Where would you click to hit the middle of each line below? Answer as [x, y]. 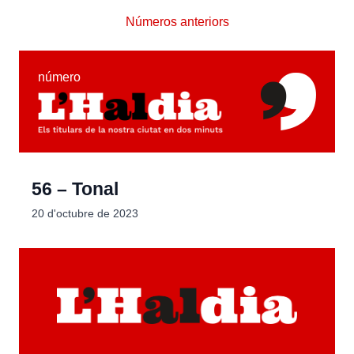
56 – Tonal [75, 189]
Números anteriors [177, 22]
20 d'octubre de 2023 [85, 214]
